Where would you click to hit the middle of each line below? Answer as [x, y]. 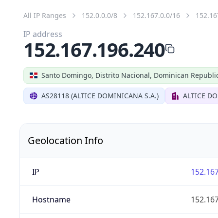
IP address [43, 34]
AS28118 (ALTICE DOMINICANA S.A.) [100, 95]
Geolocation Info [65, 140]
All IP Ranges [45, 15]
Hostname [51, 199]
